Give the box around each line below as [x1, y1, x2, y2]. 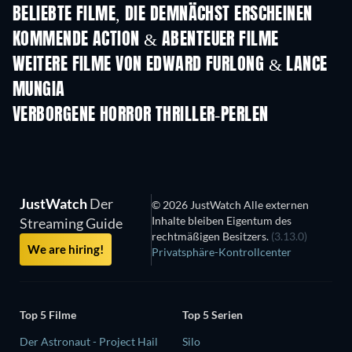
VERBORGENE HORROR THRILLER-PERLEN [13, 107, 269, 124]
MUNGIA [13, 82, 65, 99]
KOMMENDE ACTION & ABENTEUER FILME [13, 31, 279, 49]
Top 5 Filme [20, 307, 76, 321]
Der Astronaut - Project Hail [20, 334, 158, 348]
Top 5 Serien [182, 307, 243, 321]
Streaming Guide [20, 214, 123, 232]
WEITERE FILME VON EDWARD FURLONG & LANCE [13, 57, 328, 74]
